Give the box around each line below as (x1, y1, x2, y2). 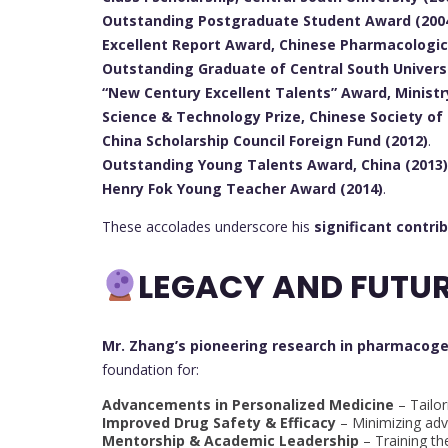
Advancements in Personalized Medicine (102, 394, 394, 414)
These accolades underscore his (102, 217, 314, 237)
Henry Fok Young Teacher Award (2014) (102, 179, 383, 199)
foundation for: (102, 359, 199, 379)
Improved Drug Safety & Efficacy (102, 412, 336, 432)
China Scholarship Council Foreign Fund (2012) (102, 131, 428, 151)
